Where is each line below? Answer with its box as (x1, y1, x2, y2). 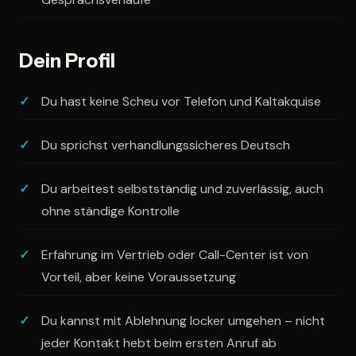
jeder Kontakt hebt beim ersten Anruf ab (41, 335, 277, 352)
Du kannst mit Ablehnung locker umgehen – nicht (41, 312, 325, 330)
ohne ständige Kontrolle (41, 203, 180, 220)
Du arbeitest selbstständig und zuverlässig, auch (41, 180, 323, 198)
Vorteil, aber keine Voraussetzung (41, 269, 236, 286)
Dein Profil (19, 49, 115, 73)
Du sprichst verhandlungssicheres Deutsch (41, 137, 290, 154)
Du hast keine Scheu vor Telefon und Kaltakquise (41, 93, 321, 110)
